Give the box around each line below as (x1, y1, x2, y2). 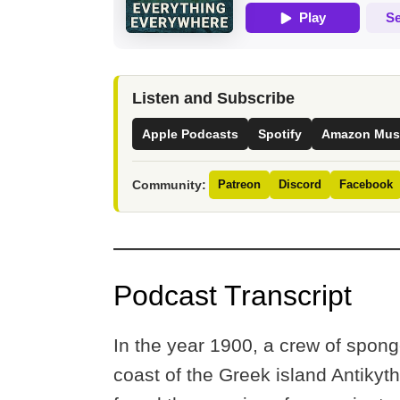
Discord (279, 177, 321, 191)
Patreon (218, 177, 261, 191)
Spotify (258, 126, 302, 141)
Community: (132, 177, 206, 192)
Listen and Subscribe (132, 88, 295, 107)
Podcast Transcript (113, 279, 352, 312)
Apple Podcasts (142, 126, 238, 141)
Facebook (339, 177, 393, 191)
